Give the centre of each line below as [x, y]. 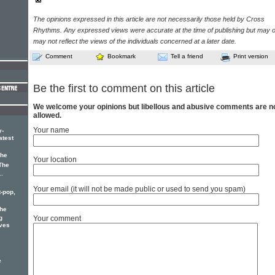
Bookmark [122, 56]
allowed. [47, 116]
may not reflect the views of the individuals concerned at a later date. [135, 41]
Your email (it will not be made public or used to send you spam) [139, 189]
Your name [51, 130]
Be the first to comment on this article [124, 89]
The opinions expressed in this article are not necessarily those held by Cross [149, 19]
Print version [251, 56]
